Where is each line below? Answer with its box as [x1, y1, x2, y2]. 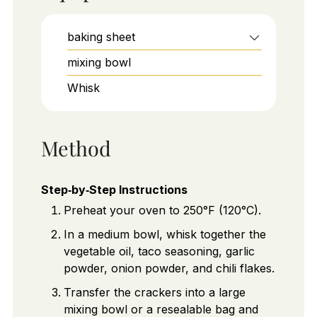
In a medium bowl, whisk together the [63, 227, 266, 242]
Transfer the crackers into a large [63, 285, 246, 300]
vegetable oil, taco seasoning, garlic [63, 244, 255, 259]
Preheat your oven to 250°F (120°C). [63, 203, 261, 218]
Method [40, 134, 111, 162]
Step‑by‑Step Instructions [40, 183, 188, 197]
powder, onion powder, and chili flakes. [63, 261, 275, 276]
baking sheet [67, 29, 135, 44]
